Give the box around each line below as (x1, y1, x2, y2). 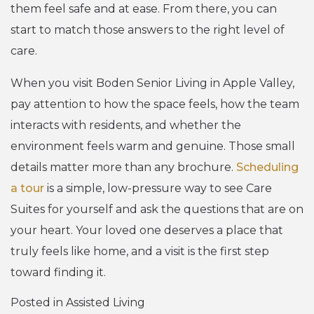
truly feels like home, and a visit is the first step (11, 245, 269, 259)
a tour (11, 182, 44, 196)
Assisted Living (66, 296, 145, 310)
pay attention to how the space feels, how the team (11, 97, 299, 111)
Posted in (11, 296, 66, 310)
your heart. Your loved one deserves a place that (11, 224, 283, 238)
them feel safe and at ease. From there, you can (11, 2, 277, 16)
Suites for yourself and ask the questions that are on (11, 203, 303, 217)
